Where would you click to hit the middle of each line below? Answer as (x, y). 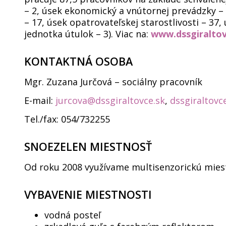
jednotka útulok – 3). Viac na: (88, 34)
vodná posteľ (73, 215)
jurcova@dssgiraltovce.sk (110, 100)
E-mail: (40, 100)
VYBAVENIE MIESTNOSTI (88, 194)
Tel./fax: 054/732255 (67, 119)
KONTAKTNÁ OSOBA (78, 61)
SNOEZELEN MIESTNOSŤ (88, 147)
